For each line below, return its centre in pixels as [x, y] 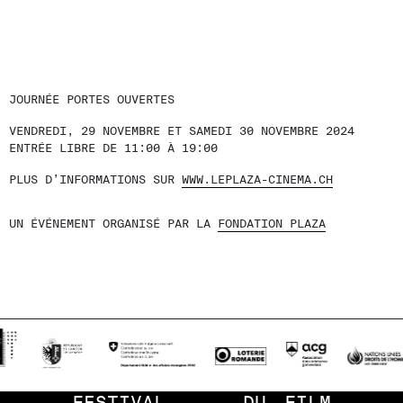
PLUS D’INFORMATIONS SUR [95, 179]
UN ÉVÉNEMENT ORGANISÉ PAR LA [113, 224]
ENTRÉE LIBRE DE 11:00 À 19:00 [113, 148]
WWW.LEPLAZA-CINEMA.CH [257, 179]
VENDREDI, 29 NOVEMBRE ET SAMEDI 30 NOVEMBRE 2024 [182, 131]
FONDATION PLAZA [272, 224]
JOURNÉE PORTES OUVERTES [92, 99]
